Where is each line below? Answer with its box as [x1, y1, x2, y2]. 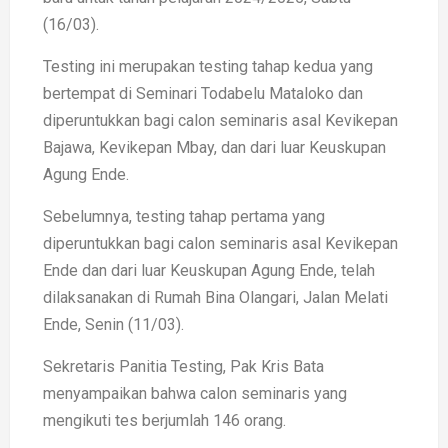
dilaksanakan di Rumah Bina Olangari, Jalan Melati [43, 288, 388, 308]
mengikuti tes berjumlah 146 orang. [43, 411, 286, 431]
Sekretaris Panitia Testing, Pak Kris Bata [43, 357, 324, 377]
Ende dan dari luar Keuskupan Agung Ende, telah [43, 261, 375, 281]
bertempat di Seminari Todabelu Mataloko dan [43, 84, 363, 104]
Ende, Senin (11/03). [43, 315, 184, 335]
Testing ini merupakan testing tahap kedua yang [43, 57, 373, 77]
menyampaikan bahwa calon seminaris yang [43, 384, 347, 404]
